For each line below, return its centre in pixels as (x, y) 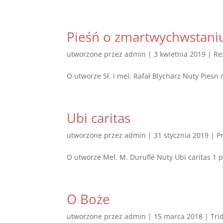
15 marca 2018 (178, 216)
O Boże (89, 199)
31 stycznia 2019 (181, 135)
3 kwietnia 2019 (180, 54)
